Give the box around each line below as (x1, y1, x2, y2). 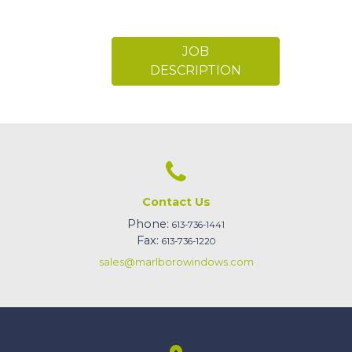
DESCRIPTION (150, 62, 241, 78)
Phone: (127, 217, 172, 232)
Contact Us (141, 194, 211, 209)
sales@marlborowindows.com (98, 256, 254, 269)
